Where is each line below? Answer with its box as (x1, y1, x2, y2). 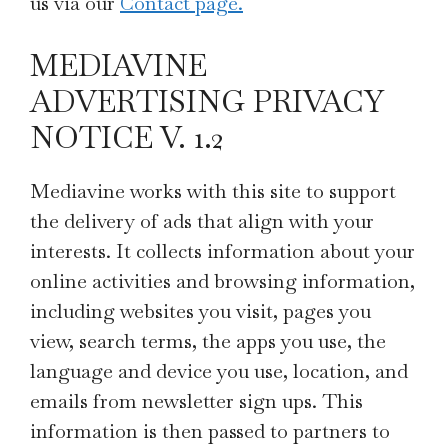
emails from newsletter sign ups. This (30, 388, 363, 414)
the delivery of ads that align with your (30, 208, 374, 234)
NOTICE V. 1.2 (30, 118, 224, 157)
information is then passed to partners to (30, 418, 390, 444)
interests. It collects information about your (30, 238, 415, 264)
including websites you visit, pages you (30, 298, 371, 324)
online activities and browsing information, (30, 268, 415, 294)
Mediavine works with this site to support (30, 178, 396, 204)
